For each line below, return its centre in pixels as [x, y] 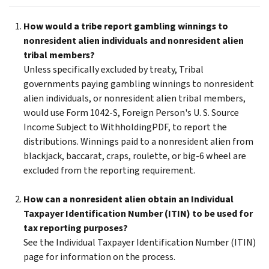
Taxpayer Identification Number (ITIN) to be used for [138, 213]
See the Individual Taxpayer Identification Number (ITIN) [140, 242]
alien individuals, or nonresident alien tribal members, [134, 98]
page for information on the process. [99, 256]
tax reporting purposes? [76, 228]
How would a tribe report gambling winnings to [126, 26]
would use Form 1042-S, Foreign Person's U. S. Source [131, 112]
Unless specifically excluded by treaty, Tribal [113, 69]
